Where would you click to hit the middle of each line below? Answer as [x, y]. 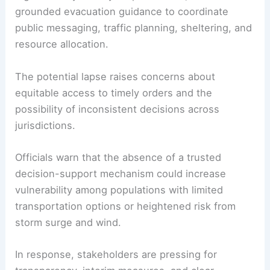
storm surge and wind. [68, 222]
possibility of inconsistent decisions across [118, 109]
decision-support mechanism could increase [121, 173]
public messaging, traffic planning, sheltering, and [134, 28]
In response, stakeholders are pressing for [116, 255]
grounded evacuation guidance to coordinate [122, 12]
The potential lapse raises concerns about [115, 76]
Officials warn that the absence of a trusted [118, 157]
